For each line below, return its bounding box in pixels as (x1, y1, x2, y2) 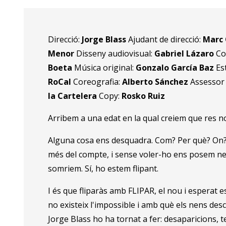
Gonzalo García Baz (136, 62, 216, 74)
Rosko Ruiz (122, 90, 165, 102)
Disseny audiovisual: (76, 48, 155, 60)
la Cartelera (48, 90, 99, 102)
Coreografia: (73, 76, 123, 88)
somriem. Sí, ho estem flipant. (48, 163, 159, 175)
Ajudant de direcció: (128, 34, 203, 45)
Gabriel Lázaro (154, 48, 216, 60)
